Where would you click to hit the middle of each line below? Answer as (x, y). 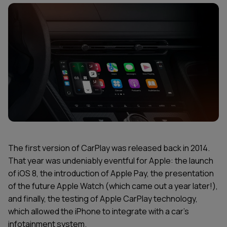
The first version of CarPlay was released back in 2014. (109, 148)
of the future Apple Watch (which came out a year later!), (113, 186)
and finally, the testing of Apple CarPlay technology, (103, 199)
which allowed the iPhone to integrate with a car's (99, 212)
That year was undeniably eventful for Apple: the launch (111, 161)
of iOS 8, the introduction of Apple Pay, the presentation (111, 174)
